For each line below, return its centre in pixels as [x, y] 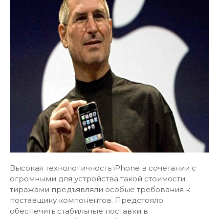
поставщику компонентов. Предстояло [87, 200]
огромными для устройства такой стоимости [98, 179]
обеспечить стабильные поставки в [79, 211]
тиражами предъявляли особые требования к [100, 189]
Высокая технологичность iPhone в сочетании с [103, 168]
